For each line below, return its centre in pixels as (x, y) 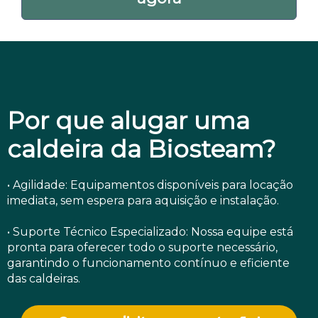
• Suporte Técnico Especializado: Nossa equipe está (150, 231)
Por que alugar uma (128, 120)
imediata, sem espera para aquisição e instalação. (143, 200)
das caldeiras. (44, 278)
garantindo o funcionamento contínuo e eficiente (148, 263)
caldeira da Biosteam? (142, 149)
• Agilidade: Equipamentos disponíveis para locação (150, 185)
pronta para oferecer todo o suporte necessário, (142, 247)
